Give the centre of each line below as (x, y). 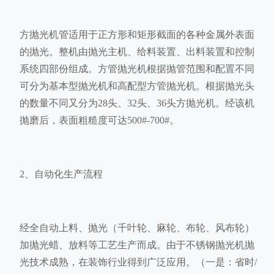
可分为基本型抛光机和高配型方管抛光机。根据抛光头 (137, 86)
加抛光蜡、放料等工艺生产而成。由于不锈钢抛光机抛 (137, 245)
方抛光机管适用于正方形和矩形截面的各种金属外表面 (137, 35)
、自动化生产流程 (64, 174)
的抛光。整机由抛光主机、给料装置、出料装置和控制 (137, 52)
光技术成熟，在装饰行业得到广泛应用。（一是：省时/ (138, 262)
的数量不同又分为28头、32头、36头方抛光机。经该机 (137, 103)
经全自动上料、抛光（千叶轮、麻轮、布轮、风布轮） (137, 228)
